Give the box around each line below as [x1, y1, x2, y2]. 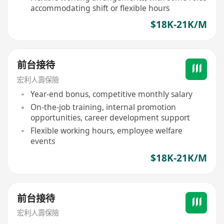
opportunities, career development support [30, 112, 190, 123]
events [30, 135, 55, 147]
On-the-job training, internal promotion [30, 101, 176, 113]
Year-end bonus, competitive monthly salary [30, 88, 192, 100]
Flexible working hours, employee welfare [30, 125, 182, 136]
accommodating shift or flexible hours [30, 2, 169, 13]
